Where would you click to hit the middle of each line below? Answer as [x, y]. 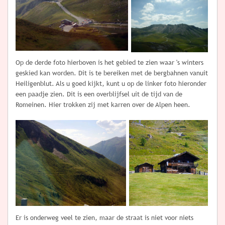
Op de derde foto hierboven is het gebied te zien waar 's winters [109, 63]
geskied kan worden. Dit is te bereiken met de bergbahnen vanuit [112, 73]
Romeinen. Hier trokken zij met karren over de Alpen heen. [103, 105]
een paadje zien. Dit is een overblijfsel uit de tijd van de [99, 94]
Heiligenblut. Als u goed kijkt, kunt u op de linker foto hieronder [111, 84]
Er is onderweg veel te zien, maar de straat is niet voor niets [104, 217]
